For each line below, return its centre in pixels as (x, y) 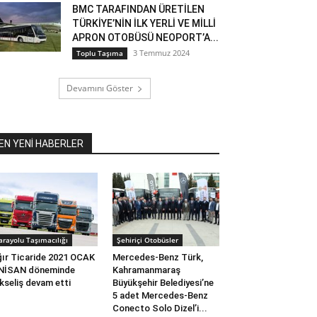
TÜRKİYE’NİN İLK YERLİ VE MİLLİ (144, 23)
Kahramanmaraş (146, 270)
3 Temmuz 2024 (161, 53)
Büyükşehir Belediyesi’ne (163, 283)
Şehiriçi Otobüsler (147, 240)
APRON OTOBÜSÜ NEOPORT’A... (145, 38)
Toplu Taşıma (100, 53)
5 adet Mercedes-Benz (160, 296)
